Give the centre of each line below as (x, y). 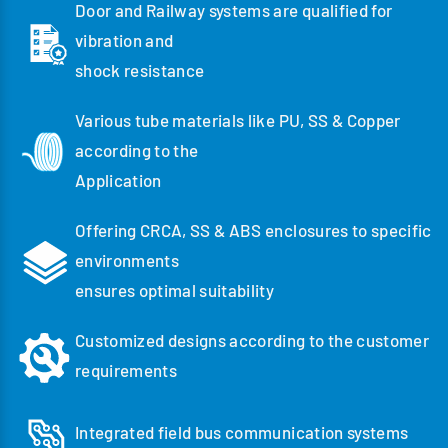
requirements (126, 369)
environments (127, 259)
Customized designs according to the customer (252, 339)
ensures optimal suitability (175, 289)
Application (118, 179)
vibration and (124, 39)
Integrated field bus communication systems (242, 432)
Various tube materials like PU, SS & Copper (238, 119)
